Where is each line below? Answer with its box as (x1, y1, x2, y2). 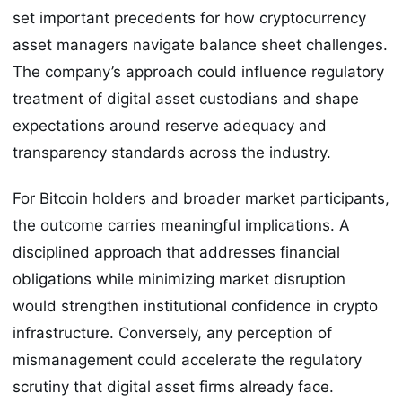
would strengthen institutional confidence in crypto (13, 296, 378, 315)
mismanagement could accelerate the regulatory (13, 350, 362, 369)
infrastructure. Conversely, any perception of (13, 323, 332, 342)
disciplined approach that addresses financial (13, 242, 340, 261)
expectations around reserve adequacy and (13, 117, 327, 135)
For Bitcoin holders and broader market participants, (13, 188, 389, 207)
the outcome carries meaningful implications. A (13, 215, 350, 234)
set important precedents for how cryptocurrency (13, 9, 366, 28)
